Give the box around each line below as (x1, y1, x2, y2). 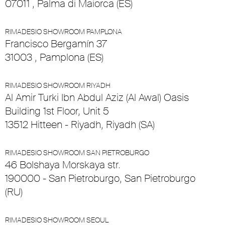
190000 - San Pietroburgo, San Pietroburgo (5, 172, 195, 185)
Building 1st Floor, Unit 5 (5, 104, 109, 118)
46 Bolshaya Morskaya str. (5, 158, 121, 172)
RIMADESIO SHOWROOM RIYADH (5, 81, 110, 90)
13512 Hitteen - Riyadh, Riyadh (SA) (5, 118, 155, 132)
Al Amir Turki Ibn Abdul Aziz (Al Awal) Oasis (5, 91, 189, 104)
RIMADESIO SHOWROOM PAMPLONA (5, 27, 122, 37)
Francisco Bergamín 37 (5, 37, 107, 51)
